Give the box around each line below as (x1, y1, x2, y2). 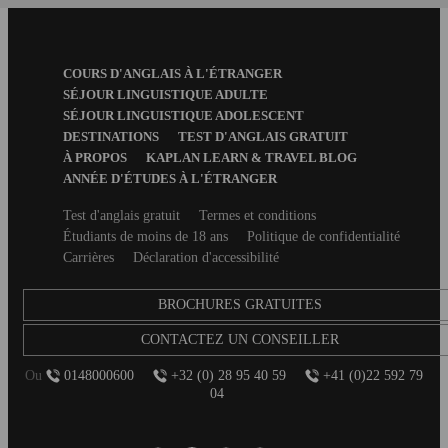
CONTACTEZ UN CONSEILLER (141, 332, 339, 348)
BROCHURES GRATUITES (158, 297, 322, 313)
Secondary (23, 206, 90, 224)
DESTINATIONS (63, 129, 159, 145)
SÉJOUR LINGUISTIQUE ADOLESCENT (63, 108, 304, 124)
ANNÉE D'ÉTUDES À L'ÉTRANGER (63, 171, 277, 187)
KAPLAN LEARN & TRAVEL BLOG (146, 150, 357, 166)
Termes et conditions (199, 208, 316, 224)
